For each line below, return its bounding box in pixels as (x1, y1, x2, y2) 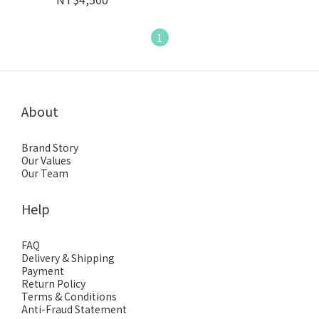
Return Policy (21, 276, 85, 291)
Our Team (21, 166, 68, 180)
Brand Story (21, 140, 78, 155)
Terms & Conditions (21, 289, 117, 303)
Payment (21, 263, 64, 278)
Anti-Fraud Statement (21, 302, 127, 316)
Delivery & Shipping (21, 251, 115, 265)
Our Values (21, 153, 71, 167)
